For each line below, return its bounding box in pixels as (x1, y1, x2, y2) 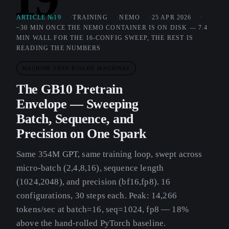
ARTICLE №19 (16, 14, 61, 20)
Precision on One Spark (16, 126, 146, 142)
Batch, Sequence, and (16, 111, 133, 127)
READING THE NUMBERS (16, 44, 101, 51)
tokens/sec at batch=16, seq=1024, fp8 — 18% (16, 204, 189, 215)
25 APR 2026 (151, 14, 192, 20)
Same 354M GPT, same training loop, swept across (16, 149, 202, 159)
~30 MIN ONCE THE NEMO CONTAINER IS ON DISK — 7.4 (16, 24, 208, 31)
